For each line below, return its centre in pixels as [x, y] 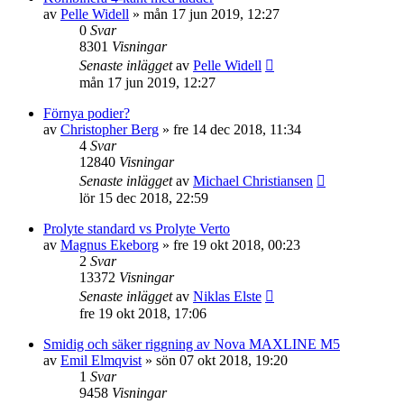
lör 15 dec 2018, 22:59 [144, 198]
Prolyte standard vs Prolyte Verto [137, 229]
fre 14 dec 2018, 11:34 [237, 129]
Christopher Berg [110, 129]
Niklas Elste [227, 296]
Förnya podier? [87, 113]
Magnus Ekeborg [110, 245]
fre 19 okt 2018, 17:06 [143, 313]
